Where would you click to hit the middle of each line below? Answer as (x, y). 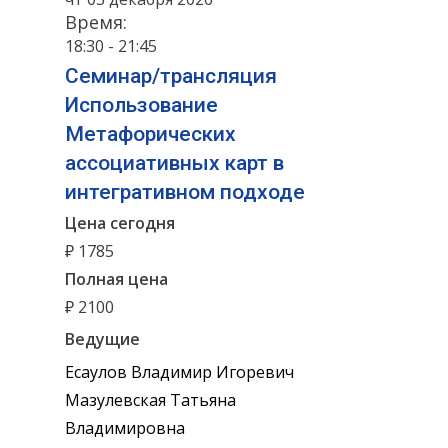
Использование (141, 104)
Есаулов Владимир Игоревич (179, 371)
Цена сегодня (120, 223)
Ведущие (102, 338)
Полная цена (116, 279)
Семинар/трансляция (171, 75)
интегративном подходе (185, 191)
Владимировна (125, 427)
